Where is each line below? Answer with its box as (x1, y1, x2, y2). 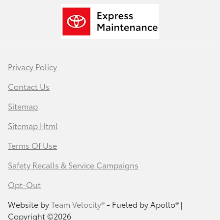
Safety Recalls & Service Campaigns (8, 159, 138, 170)
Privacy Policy (8, 60, 57, 72)
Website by (8, 198, 51, 210)
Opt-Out (8, 178, 41, 190)
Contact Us (8, 80, 50, 92)
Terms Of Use (8, 139, 57, 151)
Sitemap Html (8, 119, 58, 131)
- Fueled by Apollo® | (105, 198, 182, 210)
